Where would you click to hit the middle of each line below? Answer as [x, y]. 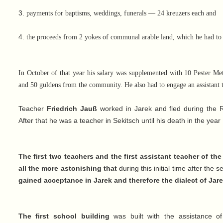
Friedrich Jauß [72, 109]
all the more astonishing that [67, 168]
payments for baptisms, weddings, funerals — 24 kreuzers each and [121, 13]
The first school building [64, 216]
